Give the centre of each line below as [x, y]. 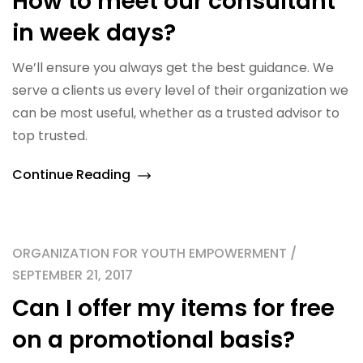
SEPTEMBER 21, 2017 [73, 275]
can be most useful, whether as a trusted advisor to [176, 113]
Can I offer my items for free [173, 308]
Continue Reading [73, 175]
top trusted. [50, 136]
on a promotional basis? [154, 340]
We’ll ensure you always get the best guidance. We [173, 68]
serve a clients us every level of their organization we [180, 90]
